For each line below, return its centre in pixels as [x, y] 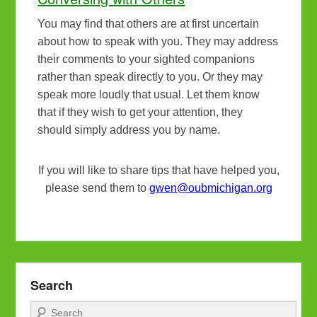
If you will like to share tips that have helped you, [158, 171]
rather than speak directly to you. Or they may [150, 77]
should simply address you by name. [129, 130]
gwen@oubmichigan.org [211, 188]
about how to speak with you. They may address [158, 42]
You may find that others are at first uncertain [149, 24]
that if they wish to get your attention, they [140, 113]
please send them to [97, 188]
